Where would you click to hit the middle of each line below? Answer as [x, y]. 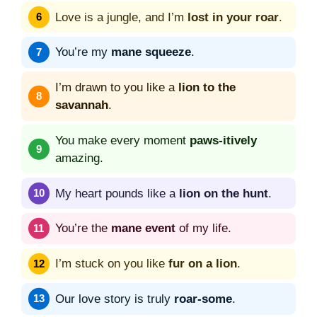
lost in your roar [233, 17]
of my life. [203, 229]
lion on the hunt [224, 193]
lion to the [207, 88]
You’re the [83, 229]
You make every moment [122, 140]
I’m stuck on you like [112, 264]
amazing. [79, 158]
